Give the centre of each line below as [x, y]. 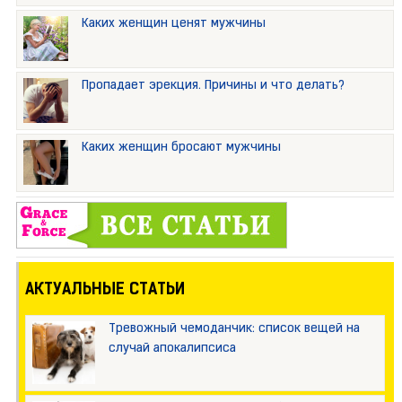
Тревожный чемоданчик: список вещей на [234, 328]
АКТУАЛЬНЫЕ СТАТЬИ [105, 290]
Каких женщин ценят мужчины [173, 23]
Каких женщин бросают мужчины [181, 147]
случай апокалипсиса [172, 348]
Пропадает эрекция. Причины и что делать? [213, 85]
